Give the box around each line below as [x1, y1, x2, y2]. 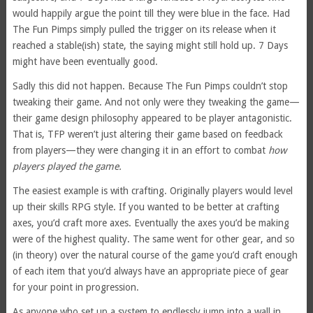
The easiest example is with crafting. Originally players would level [12, 184, 293, 196]
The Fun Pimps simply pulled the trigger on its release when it [12, 23, 276, 35]
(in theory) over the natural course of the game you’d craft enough [12, 249, 298, 261]
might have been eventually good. [12, 55, 158, 67]
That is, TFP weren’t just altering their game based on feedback [12, 128, 283, 140]
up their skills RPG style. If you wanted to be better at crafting [12, 201, 279, 212]
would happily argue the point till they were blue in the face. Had [12, 7, 290, 19]
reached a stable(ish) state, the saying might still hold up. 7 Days [12, 39, 288, 51]
